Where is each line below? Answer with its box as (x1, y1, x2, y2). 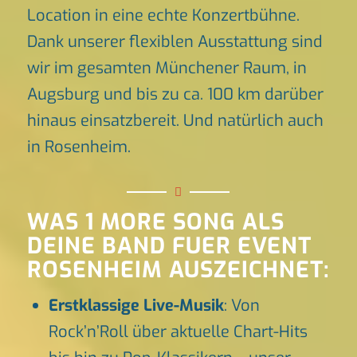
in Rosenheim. (26, 136, 131, 158)
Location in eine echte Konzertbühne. (26, 5, 300, 26)
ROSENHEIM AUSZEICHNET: (26, 255, 330, 285)
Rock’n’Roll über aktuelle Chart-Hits (48, 321, 308, 343)
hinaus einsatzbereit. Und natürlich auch (26, 110, 324, 131)
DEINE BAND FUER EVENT (26, 231, 312, 261)
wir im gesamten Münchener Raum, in (26, 57, 307, 79)
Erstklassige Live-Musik (48, 295, 224, 317)
